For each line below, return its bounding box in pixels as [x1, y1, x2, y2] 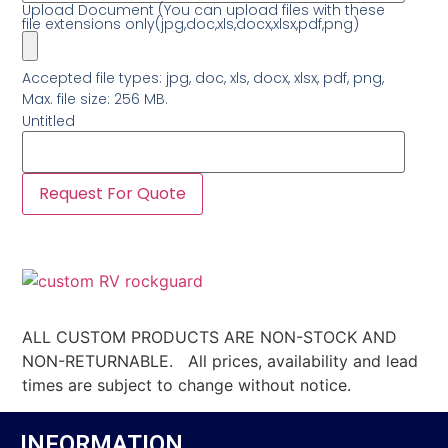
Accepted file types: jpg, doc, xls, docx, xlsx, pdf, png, [22, 67, 385, 88]
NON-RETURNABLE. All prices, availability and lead [22, 351, 419, 372]
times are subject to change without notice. [22, 375, 352, 396]
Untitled [22, 110, 76, 131]
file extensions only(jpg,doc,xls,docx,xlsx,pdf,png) [22, 13, 360, 34]
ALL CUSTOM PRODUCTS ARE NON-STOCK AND [22, 327, 398, 348]
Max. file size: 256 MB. [22, 88, 169, 109]
